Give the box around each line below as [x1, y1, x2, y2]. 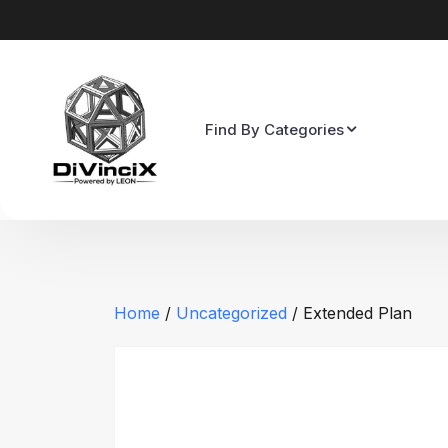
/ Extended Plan [287, 303, 412, 323]
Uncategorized [176, 303, 287, 323]
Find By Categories [205, 120, 344, 139]
